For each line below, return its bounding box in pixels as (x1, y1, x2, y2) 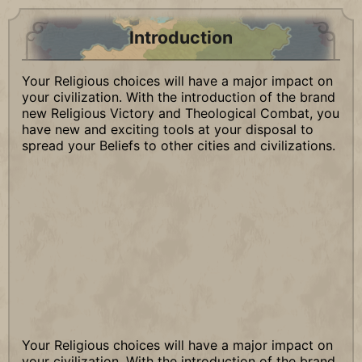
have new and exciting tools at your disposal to (22, 121, 314, 137)
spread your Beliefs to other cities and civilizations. (22, 137, 335, 154)
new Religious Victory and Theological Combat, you (22, 105, 339, 121)
